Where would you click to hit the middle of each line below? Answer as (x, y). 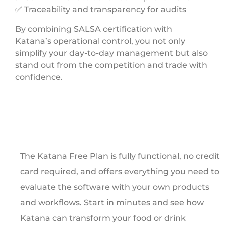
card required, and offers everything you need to (120, 172)
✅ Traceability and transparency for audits (101, 10)
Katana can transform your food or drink (103, 218)
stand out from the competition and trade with (111, 65)
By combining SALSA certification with (94, 29)
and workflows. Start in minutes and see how (112, 203)
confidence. (39, 77)
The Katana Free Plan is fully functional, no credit (120, 156)
